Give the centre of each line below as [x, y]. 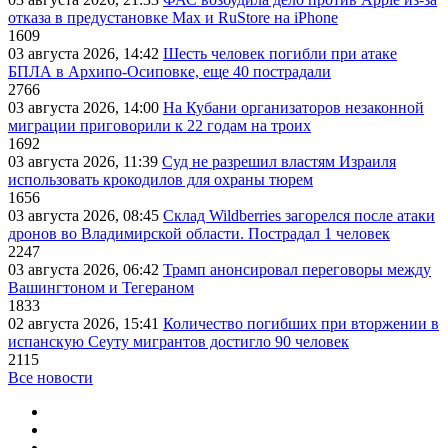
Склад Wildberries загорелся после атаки [299, 216]
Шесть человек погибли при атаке [280, 54]
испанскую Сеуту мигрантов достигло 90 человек [178, 342]
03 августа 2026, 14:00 [85, 108]
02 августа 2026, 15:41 [85, 324]
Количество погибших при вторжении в [301, 324]
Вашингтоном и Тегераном [101, 288]
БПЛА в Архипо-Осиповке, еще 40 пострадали [169, 72]
